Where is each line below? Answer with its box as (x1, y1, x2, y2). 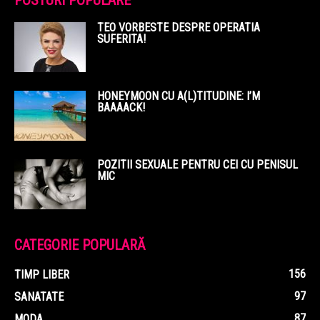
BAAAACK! (97, 101, 145, 114)
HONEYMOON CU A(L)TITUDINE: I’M (97, 89, 260, 103)
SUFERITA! (97, 32, 146, 46)
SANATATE (14, 290, 64, 304)
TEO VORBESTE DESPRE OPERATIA (97, 21, 260, 34)
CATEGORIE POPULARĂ (14, 236, 146, 254)
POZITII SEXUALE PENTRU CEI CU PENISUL (97, 158, 298, 171)
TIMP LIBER (14, 268, 69, 281)
